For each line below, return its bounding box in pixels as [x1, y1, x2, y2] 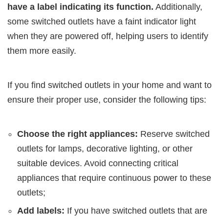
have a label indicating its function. [7, 1, 153, 12]
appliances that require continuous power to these [17, 173, 211, 183]
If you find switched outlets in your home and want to [7, 80, 212, 90]
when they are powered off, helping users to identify [7, 31, 208, 41]
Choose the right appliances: [17, 129, 138, 139]
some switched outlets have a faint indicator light [7, 16, 196, 26]
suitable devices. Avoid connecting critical [17, 158, 178, 168]
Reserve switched [138, 129, 210, 139]
